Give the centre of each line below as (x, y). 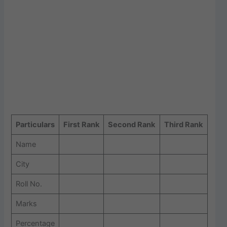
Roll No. (29, 184)
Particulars (35, 124)
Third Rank (183, 124)
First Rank (81, 124)
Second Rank (131, 124)
